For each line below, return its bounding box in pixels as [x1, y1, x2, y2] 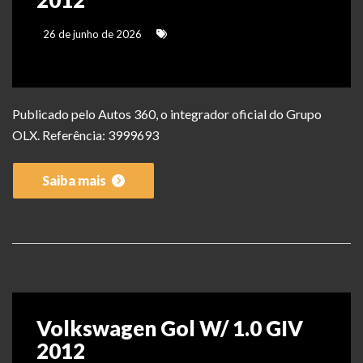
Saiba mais [42, 173, 109, 189]
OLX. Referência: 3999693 [12, 127, 159, 143]
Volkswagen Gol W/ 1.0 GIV [36, 315, 303, 342]
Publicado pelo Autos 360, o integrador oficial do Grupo [12, 106, 322, 122]
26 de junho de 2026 [41, 28, 142, 41]
